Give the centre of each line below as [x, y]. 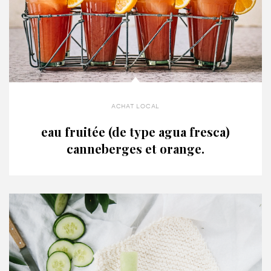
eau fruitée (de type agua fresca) [135, 132]
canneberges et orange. [135, 149]
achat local [135, 106]
